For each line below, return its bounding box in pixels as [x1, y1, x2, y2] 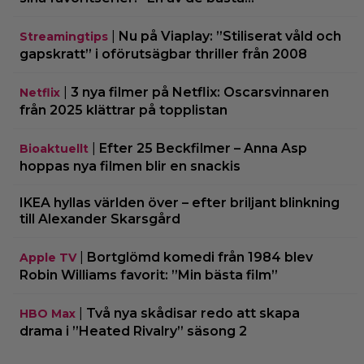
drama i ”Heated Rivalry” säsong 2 [19, 323, 247, 339]
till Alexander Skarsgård [19, 210, 180, 227]
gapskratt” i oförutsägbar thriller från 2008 [19, 45, 307, 62]
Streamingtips [19, 28, 108, 44]
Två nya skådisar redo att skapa [86, 305, 300, 321]
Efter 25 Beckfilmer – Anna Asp [99, 140, 307, 156]
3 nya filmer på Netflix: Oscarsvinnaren [71, 84, 329, 100]
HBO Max [19, 305, 76, 321]
